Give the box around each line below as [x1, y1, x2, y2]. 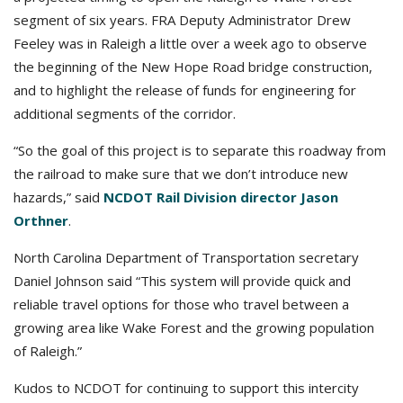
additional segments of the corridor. [13, 104, 236, 122]
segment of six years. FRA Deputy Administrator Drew [13, 11, 351, 29]
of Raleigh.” [13, 342, 82, 360]
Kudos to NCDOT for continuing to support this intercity [13, 379, 359, 397]
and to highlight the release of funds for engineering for [13, 81, 356, 99]
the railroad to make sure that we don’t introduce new [13, 165, 348, 183]
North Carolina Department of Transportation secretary [13, 248, 359, 266]
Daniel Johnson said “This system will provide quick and [13, 272, 351, 290]
